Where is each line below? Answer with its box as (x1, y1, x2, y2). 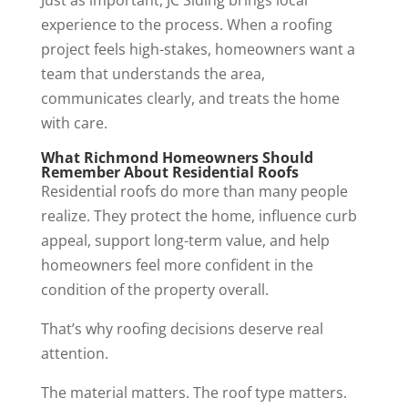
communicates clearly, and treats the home (40, 88, 340, 109)
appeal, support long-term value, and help (40, 230, 330, 251)
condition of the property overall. (40, 280, 269, 301)
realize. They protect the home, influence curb (40, 206, 357, 227)
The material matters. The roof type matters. (40, 382, 347, 403)
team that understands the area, (40, 64, 265, 85)
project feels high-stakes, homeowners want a (40, 39, 355, 60)
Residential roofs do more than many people (40, 181, 348, 202)
